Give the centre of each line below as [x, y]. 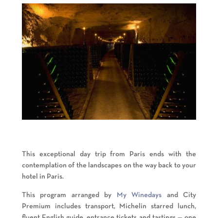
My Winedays [139, 195]
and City [179, 195]
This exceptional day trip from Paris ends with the [109, 154]
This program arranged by [69, 195]
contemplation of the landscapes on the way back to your [109, 166]
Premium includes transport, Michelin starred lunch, [109, 207]
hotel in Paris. [43, 177]
